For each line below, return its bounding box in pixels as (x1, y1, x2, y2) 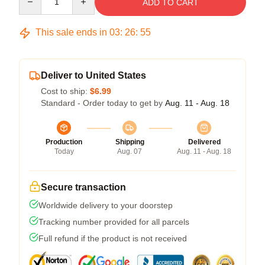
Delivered (188, 138, 221, 146)
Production (46, 138, 82, 146)
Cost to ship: (41, 86, 90, 96)
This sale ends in (33, 27, 109, 37)
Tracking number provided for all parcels (38, 217, 189, 227)
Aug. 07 (117, 147, 142, 156)
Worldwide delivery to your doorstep (38, 201, 173, 210)
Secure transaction (41, 182, 126, 192)
